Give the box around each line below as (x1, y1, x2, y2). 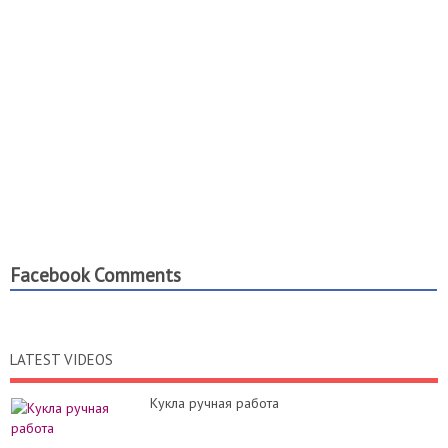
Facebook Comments (10, 263, 181, 288)
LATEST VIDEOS (10, 350, 113, 370)
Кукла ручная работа (150, 394, 279, 413)
